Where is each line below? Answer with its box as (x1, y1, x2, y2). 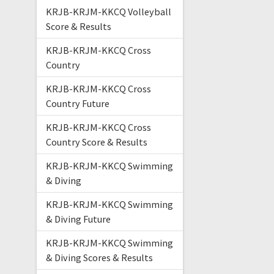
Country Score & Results (45, 136, 147, 149)
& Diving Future (45, 213, 111, 226)
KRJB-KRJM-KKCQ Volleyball (45, 6, 171, 18)
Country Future (45, 97, 109, 110)
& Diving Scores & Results (45, 251, 153, 264)
